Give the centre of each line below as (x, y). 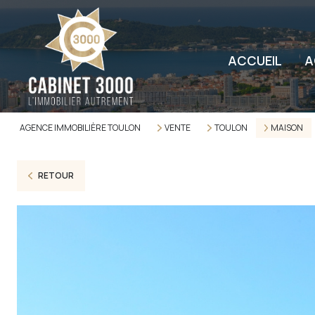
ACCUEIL (255, 60)
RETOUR (56, 175)
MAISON (287, 128)
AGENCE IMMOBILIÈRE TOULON (80, 128)
